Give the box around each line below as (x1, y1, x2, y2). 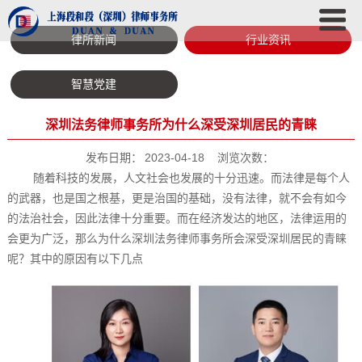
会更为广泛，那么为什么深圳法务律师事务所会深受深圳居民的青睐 (6, 231, 347, 245)
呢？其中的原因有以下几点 (6, 251, 143, 265)
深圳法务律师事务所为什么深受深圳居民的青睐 (45, 117, 317, 132)
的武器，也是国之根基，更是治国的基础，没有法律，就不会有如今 (6, 191, 347, 204)
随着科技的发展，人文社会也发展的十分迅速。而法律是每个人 (32, 170, 350, 184)
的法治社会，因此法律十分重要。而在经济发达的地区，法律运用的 (6, 211, 347, 225)
